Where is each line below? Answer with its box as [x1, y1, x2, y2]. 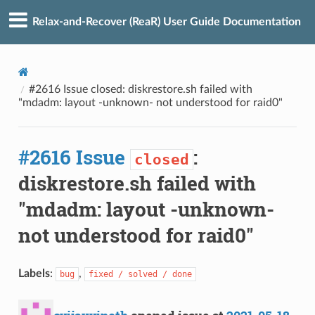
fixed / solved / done [88, 269, 192, 279]
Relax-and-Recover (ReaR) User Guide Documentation [32, 16, 301, 28]
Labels [18, 267, 50, 279]
